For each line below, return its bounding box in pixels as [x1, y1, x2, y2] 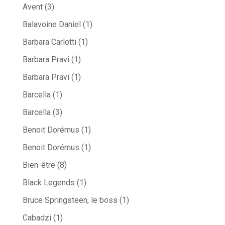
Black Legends [22, 178, 75, 188]
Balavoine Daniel [22, 20, 81, 30]
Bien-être [22, 160, 55, 170]
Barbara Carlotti [22, 37, 76, 47]
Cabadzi [22, 213, 51, 223]
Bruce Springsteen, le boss [22, 195, 118, 205]
